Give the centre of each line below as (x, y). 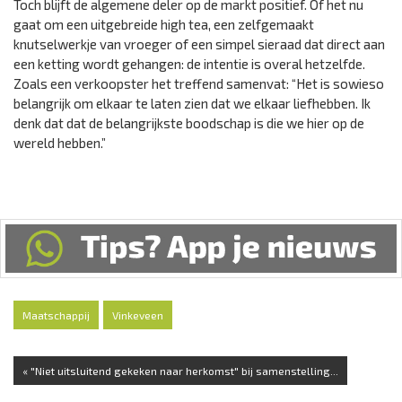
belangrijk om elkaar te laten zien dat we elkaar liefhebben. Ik (192, 104)
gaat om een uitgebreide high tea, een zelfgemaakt (164, 25)
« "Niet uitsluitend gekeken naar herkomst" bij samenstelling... (180, 371)
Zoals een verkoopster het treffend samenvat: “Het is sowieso (199, 84)
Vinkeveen (138, 315)
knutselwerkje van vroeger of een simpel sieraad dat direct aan (199, 44)
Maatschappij (56, 315)
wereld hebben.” (60, 143)
